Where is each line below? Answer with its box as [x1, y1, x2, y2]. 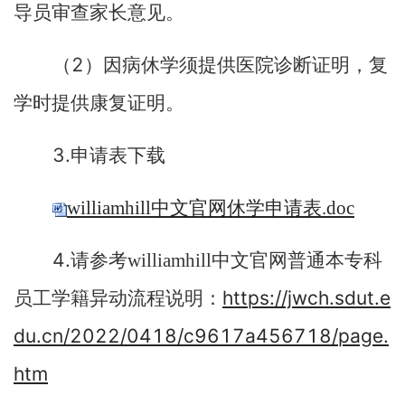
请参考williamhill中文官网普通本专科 [71, 250, 382, 271]
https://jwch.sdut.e [222, 287, 391, 309]
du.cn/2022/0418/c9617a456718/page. [14, 325, 389, 347]
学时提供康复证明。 [14, 92, 184, 114]
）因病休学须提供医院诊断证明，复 [84, 54, 388, 76]
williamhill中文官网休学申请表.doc [67, 197, 354, 219]
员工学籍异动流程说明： [14, 287, 222, 309]
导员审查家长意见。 [14, 2, 184, 24]
